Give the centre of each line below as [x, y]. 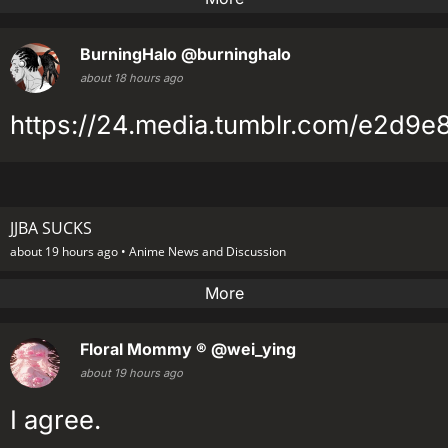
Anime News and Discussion [207, 251]
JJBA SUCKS [51, 227]
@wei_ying [253, 348]
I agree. [55, 419]
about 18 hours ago [131, 77]
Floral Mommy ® [143, 348]
